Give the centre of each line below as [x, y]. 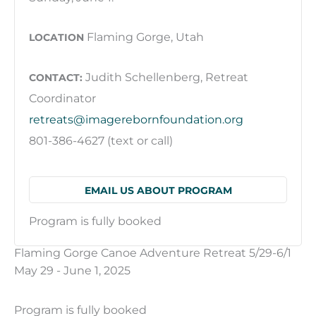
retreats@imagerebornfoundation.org [136, 119]
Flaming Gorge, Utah [144, 37]
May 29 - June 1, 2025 [72, 270]
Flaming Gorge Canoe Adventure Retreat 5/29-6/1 [153, 252]
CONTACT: [57, 77]
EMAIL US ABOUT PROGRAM [158, 190]
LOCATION [56, 38]
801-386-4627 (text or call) [101, 140]
